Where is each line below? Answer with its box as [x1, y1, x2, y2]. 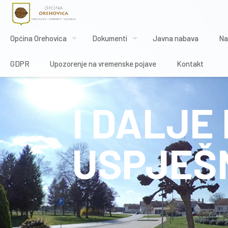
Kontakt [177, 59, 204, 68]
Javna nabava [153, 34, 198, 43]
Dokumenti [92, 34, 127, 43]
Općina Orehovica [10, 34, 67, 43]
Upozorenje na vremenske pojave [50, 59, 156, 68]
